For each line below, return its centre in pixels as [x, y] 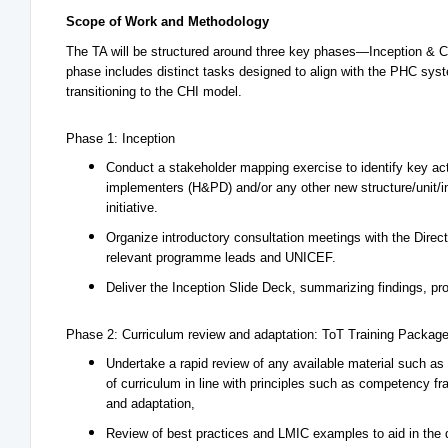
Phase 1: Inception [120, 138]
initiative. [132, 207]
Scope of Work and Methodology [167, 21]
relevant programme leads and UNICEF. [221, 257]
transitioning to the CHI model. [154, 91]
